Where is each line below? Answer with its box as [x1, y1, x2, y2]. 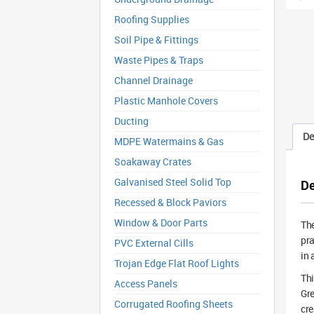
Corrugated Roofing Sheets [114, 297, 233, 310]
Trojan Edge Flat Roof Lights [114, 257, 239, 270]
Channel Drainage [114, 74, 193, 87]
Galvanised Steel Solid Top [114, 175, 231, 189]
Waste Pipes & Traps [114, 53, 203, 67]
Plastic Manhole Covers [114, 94, 218, 107]
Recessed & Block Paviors [114, 196, 226, 209]
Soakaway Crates [114, 155, 191, 168]
